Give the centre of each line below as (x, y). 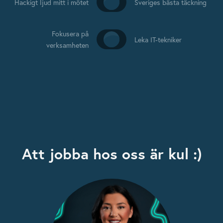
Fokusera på (70, 34)
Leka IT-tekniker (158, 39)
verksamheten (67, 45)
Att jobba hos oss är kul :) (111, 154)
